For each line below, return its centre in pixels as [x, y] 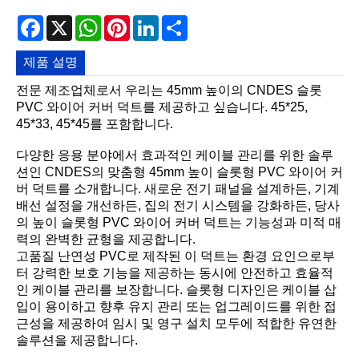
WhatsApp [131, 21]
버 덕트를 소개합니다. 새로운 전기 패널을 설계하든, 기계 [178, 189]
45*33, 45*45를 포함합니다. [95, 124]
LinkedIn [183, 21]
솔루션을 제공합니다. [77, 341]
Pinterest [155, 21]
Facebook [72, 21]
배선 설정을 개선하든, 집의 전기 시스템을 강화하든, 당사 [178, 206]
